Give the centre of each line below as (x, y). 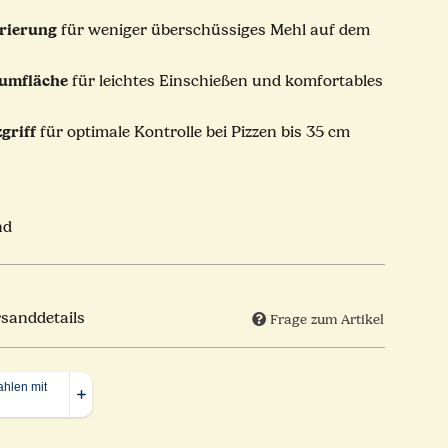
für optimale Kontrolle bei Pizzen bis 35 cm (192, 132)
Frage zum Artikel (327, 319)
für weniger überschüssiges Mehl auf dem (215, 30)
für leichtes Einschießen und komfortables (225, 81)
